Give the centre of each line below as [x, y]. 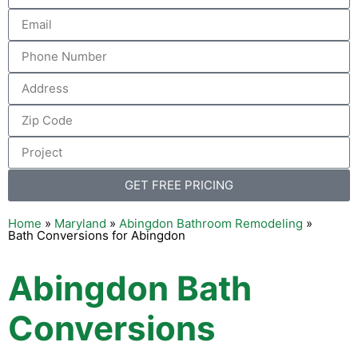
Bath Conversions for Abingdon [97, 235]
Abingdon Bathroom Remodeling [211, 223]
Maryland [80, 223]
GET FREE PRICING [179, 185]
